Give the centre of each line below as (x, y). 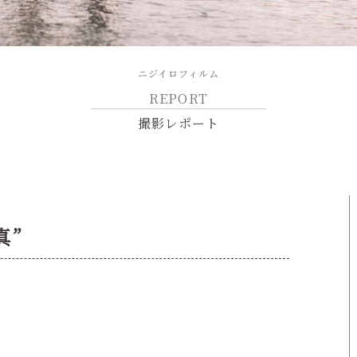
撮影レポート (178, 123)
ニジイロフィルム (178, 73)
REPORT (178, 98)
